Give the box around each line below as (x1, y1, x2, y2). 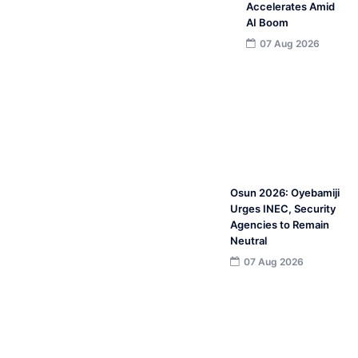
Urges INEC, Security (229, 202, 336, 216)
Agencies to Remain (229, 218, 329, 232)
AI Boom (246, 16, 289, 30)
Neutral (229, 234, 267, 248)
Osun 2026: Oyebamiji (229, 186, 340, 200)
